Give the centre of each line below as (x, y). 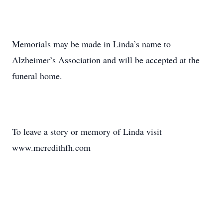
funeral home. (37, 76)
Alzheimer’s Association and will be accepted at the (106, 60)
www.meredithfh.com (51, 147)
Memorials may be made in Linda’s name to (91, 44)
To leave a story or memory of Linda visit (87, 131)
